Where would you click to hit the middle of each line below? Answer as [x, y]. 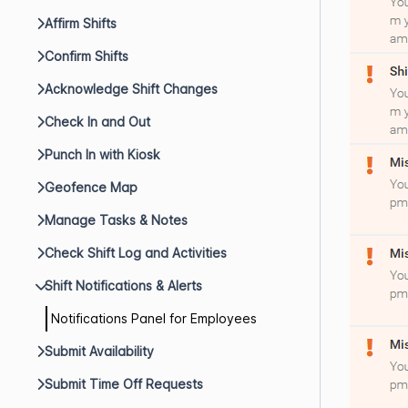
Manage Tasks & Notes [116, 220]
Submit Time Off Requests [124, 384]
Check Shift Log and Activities [136, 253]
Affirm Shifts [81, 23]
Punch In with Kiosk [102, 154]
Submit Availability [99, 351]
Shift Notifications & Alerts [123, 286]
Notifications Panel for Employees [154, 318]
